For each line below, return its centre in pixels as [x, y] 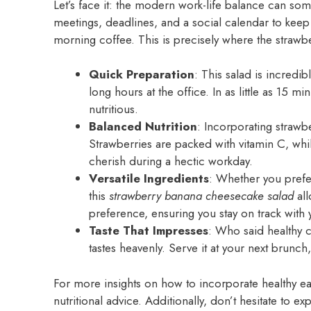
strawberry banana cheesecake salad [201, 196]
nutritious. [114, 109]
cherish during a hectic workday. [171, 161]
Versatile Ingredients [149, 179]
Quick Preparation [142, 75]
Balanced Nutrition [143, 127]
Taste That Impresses [149, 231]
